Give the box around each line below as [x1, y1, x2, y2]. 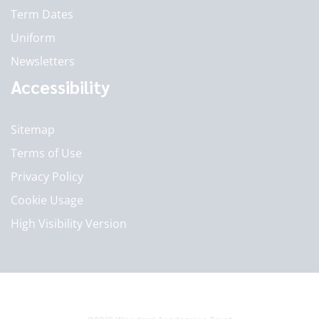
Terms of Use [11, 145, 82, 161]
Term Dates [11, 6, 73, 22]
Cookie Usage [11, 192, 83, 208]
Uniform [11, 30, 56, 46]
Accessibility [11, 75, 110, 98]
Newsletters [11, 53, 75, 69]
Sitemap [11, 122, 55, 137]
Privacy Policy [11, 169, 83, 184]
